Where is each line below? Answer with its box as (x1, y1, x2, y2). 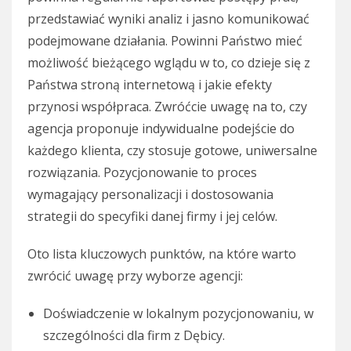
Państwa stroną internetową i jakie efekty (27, 76, 272, 94)
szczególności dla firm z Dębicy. (43, 327, 225, 345)
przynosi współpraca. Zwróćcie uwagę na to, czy (27, 98, 307, 116)
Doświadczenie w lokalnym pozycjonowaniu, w (43, 305, 313, 323)
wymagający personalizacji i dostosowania (27, 186, 273, 204)
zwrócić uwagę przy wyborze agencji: (27, 267, 243, 285)
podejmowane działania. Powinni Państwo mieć (27, 32, 302, 50)
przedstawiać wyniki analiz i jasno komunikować (27, 10, 309, 28)
